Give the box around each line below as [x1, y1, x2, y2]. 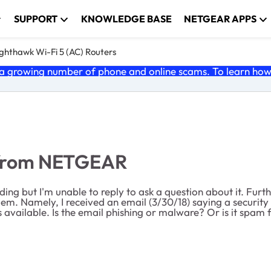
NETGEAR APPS [184, 13, 257, 25]
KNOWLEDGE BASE [81, 13, 172, 25]
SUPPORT [14, 13, 58, 25]
